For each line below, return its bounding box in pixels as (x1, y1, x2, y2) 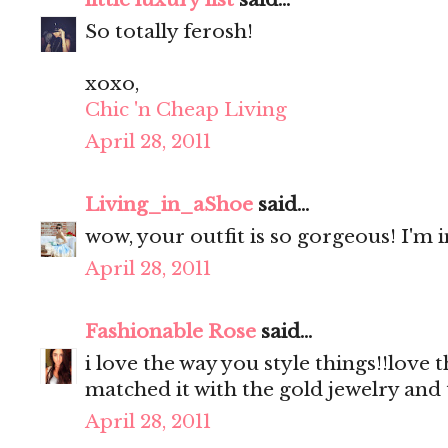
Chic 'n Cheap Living (85, 98, 287, 122)
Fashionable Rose (85, 320, 256, 344)
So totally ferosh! (85, 20, 253, 44)
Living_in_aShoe (85, 193, 253, 217)
